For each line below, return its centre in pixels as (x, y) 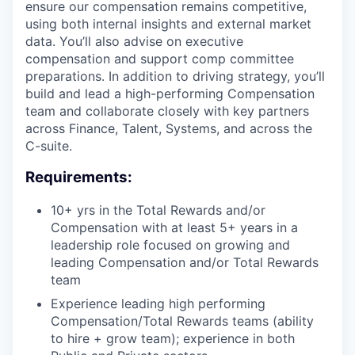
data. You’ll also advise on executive (134, 41)
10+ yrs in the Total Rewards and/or (158, 210)
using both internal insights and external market (168, 23)
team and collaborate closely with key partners (167, 111)
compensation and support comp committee (160, 58)
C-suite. (49, 145)
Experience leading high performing (158, 303)
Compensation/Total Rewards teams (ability (182, 321)
